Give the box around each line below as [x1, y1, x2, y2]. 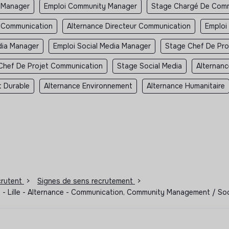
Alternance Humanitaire [147, 81, 225, 90]
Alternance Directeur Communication [67, 21, 191, 31]
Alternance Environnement [44, 81, 132, 90]
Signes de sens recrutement [37, 176, 135, 186]
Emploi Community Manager [44, 1, 137, 11]
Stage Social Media [117, 61, 182, 71]
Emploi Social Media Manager [53, 41, 151, 51]
